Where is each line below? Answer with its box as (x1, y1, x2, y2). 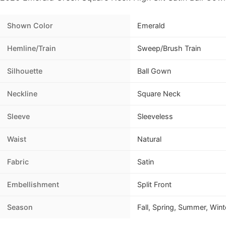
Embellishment (7, 180, 59, 189)
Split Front (137, 180, 172, 189)
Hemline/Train (7, 44, 56, 53)
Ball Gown (137, 67, 171, 76)
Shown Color (7, 21, 53, 30)
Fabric (7, 157, 29, 166)
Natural (137, 135, 161, 144)
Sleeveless (137, 112, 173, 121)
